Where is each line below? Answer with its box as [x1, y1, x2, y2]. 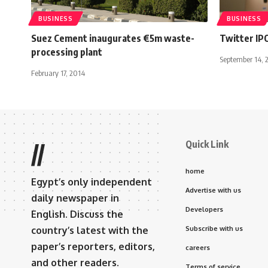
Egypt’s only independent [31, 175, 152, 188]
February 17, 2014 [31, 68, 85, 78]
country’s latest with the [31, 224, 148, 236]
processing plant [31, 45, 102, 58]
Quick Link [185, 138, 229, 150]
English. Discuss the [31, 208, 123, 220]
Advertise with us [185, 185, 241, 194]
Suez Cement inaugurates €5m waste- [31, 32, 194, 44]
